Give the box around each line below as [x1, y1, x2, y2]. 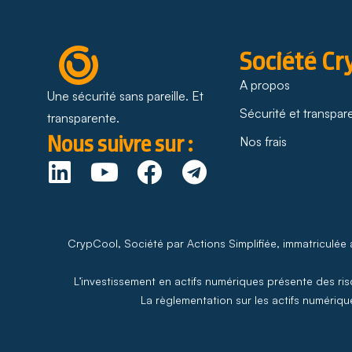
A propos [239, 76, 290, 93]
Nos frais [239, 133, 287, 149]
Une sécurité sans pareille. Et [47, 87, 203, 104]
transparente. [47, 109, 119, 126]
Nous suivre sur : [47, 129, 192, 158]
